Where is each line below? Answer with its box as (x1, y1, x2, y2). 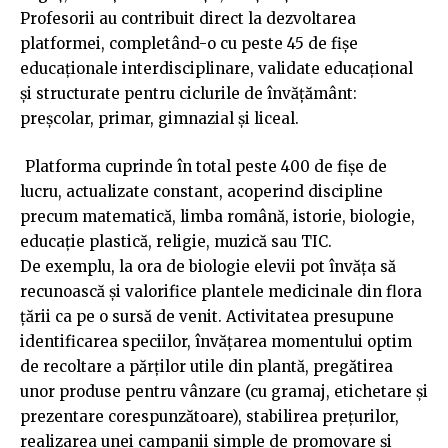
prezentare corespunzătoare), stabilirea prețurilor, (20, 406, 399, 426)
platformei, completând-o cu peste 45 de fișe (20, 34, 358, 54)
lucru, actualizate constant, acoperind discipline (20, 181, 383, 201)
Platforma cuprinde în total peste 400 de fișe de (25, 156, 387, 176)
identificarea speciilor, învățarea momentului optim (20, 331, 412, 351)
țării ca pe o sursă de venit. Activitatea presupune (20, 306, 394, 326)
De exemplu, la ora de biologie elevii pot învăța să (20, 256, 396, 276)
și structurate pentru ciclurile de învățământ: (20, 84, 357, 104)
